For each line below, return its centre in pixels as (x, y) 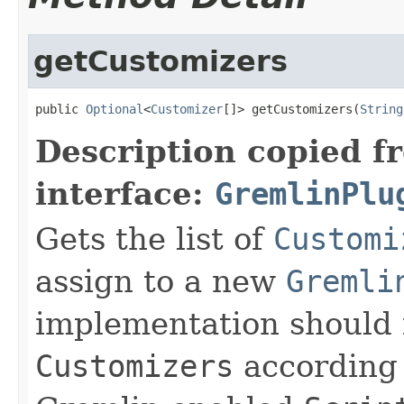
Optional (115, 109)
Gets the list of (154, 239)
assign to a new (161, 281)
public (60, 109)
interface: (125, 193)
